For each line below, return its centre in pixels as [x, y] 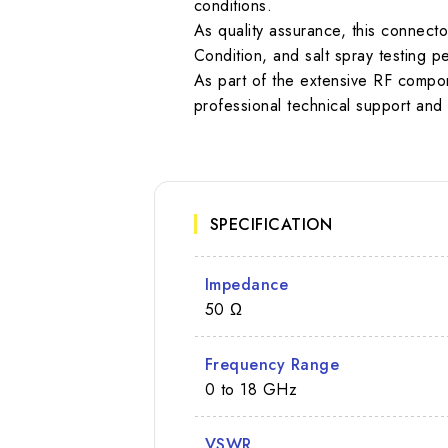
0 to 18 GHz [251, 389]
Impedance [246, 284]
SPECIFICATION [271, 224]
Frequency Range [272, 364]
